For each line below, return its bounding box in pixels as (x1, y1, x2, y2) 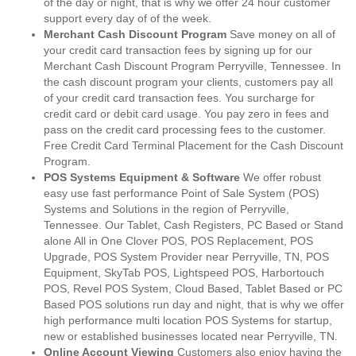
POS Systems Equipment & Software (44, 171, 240, 184)
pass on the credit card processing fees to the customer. (44, 123, 326, 136)
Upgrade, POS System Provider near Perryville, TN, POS (44, 250, 329, 263)
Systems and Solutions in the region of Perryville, (44, 203, 289, 215)
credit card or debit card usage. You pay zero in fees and (44, 107, 329, 120)
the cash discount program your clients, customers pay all (44, 75, 333, 88)
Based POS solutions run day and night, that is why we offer (44, 298, 344, 311)
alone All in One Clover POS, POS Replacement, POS (44, 234, 313, 247)
